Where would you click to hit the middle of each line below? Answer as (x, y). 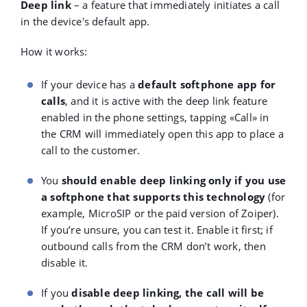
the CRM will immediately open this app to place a (162, 134)
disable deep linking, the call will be (168, 293)
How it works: (54, 52)
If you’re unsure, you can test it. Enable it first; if (157, 230)
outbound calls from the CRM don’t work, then (153, 246)
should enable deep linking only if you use (174, 181)
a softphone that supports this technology (153, 197)
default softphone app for (207, 85)
